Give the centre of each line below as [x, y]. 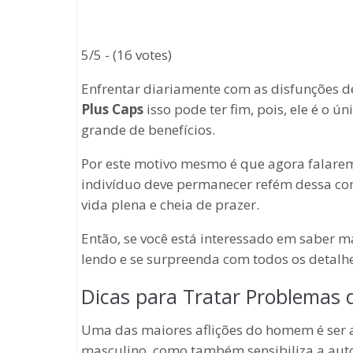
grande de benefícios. [148, 130]
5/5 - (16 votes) [126, 55]
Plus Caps [112, 109]
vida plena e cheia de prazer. [170, 204]
